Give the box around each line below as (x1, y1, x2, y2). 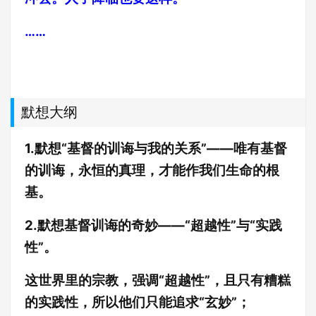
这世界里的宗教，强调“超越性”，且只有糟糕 (25, 272, 291, 288)
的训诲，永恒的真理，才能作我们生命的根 (25, 162, 279, 178)
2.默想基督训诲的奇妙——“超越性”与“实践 (25, 217, 282, 233)
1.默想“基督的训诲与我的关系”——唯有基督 (25, 140, 287, 157)
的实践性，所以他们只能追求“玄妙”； (25, 293, 250, 310)
